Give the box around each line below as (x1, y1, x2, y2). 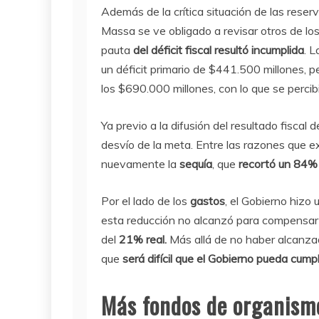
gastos (190, 194, 225, 209)
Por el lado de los (101, 194, 190, 209)
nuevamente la (101, 157, 179, 172)
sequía (179, 157, 212, 172)
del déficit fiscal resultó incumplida (130, 43, 304, 58)
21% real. (119, 232, 169, 247)
